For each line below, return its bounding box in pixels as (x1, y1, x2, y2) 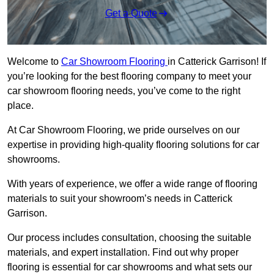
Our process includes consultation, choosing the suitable (7, 232, 251, 243)
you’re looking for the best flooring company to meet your (7, 71, 251, 82)
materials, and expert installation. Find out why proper (7, 247, 239, 258)
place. (7, 100, 34, 111)
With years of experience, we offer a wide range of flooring (7, 179, 257, 190)
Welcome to (7, 56, 61, 67)
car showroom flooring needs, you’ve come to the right (7, 86, 240, 97)
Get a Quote (105, 8, 157, 19)
